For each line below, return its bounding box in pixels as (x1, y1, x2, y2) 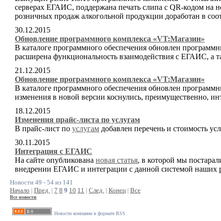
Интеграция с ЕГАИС (15, 147, 92, 155)
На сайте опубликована (15, 156, 96, 164)
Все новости (10, 194, 37, 200)
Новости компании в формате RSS (54, 211, 125, 216)
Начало (10, 186, 30, 194)
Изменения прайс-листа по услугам (15, 115, 140, 124)
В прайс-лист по (15, 124, 72, 133)
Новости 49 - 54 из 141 (10, 179, 73, 186)
